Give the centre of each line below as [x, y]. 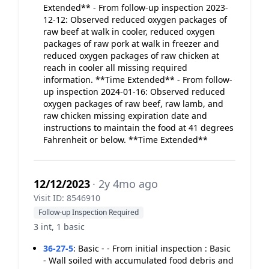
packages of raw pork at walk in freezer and [131, 44]
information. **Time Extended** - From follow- [138, 80]
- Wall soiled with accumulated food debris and [138, 260]
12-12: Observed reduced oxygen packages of [135, 20]
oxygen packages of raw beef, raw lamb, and [133, 104]
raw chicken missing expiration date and [125, 116]
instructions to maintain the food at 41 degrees [138, 128]
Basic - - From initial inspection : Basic [154, 248]
